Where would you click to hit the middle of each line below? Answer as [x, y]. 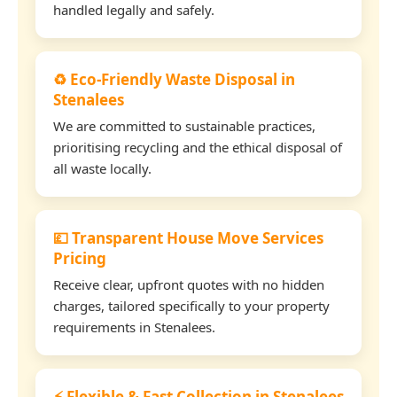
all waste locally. [102, 168]
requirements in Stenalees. [134, 327]
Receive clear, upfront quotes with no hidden [189, 284]
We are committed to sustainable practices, [184, 125]
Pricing [80, 258]
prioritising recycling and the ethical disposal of [198, 147]
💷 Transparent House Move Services [188, 237]
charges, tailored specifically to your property [191, 305]
